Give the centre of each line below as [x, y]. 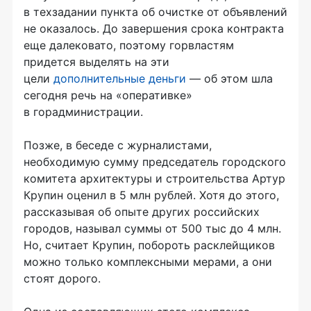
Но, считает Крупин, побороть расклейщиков [149, 245]
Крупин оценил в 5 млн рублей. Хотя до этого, [151, 195]
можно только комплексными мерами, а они [148, 262]
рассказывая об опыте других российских [142, 212]
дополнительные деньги [120, 79]
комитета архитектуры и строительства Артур [154, 179]
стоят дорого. [62, 279]
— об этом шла [229, 79]
